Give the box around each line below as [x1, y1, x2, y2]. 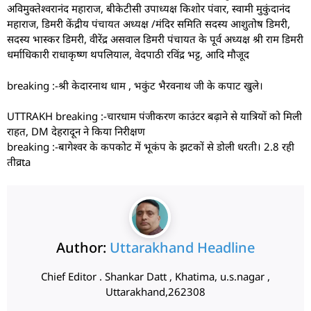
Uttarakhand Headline [110, 237, 255, 257]
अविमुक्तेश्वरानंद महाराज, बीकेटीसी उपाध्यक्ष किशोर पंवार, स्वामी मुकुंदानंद [7, 1, 290, 16]
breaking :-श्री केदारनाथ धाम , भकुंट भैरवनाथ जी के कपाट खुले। [7, 78, 263, 92]
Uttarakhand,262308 [106, 284, 205, 299]
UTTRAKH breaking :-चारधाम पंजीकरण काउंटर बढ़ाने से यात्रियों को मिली [7, 109, 302, 124]
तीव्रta [7, 155, 31, 169]
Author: [56, 237, 110, 257]
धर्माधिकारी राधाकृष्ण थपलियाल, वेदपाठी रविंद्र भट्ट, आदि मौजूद [7, 47, 249, 62]
